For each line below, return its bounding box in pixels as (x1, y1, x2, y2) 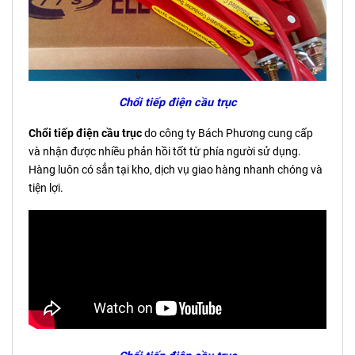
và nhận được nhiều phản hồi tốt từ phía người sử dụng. (29, 144, 301, 158)
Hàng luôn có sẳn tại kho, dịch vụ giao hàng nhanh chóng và (29, 162, 323, 177)
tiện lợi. (29, 181, 63, 195)
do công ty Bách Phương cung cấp (142, 126, 313, 140)
